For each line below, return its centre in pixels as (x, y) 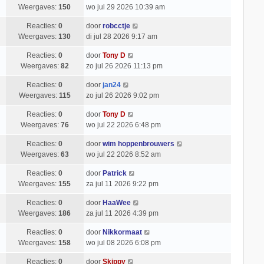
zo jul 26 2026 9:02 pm (122, 95)
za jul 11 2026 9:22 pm (122, 184)
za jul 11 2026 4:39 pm (122, 213)
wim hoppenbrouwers (138, 144)
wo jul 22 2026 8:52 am (123, 154)
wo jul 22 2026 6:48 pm (123, 125)
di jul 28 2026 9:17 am (121, 37)
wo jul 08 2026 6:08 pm (123, 243)
